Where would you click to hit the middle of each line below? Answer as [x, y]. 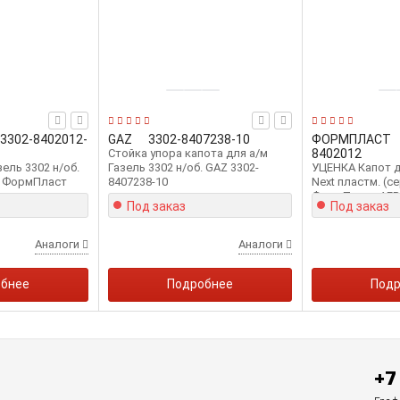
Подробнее [200, 284]
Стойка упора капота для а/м [188, 153]
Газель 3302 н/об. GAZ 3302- [183, 167]
